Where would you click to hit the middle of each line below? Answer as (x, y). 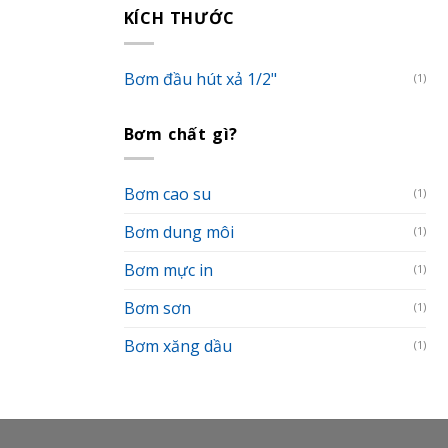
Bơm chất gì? (181, 133)
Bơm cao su (167, 194)
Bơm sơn (157, 308)
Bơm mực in (168, 270)
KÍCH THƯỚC (179, 18)
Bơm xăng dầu (177, 346)
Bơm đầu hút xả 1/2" (200, 78)
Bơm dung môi (178, 232)
